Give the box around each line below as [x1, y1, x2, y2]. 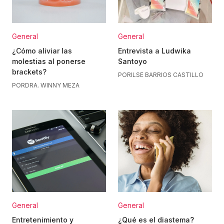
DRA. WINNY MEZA [25, 81, 79, 89]
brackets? [12, 67, 46, 76]
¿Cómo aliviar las [12, 46, 72, 55]
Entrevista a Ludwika [118, 46, 191, 55]
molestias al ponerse [12, 57, 85, 65]
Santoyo [118, 57, 147, 65]
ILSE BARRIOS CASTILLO [131, 71, 203, 78]
